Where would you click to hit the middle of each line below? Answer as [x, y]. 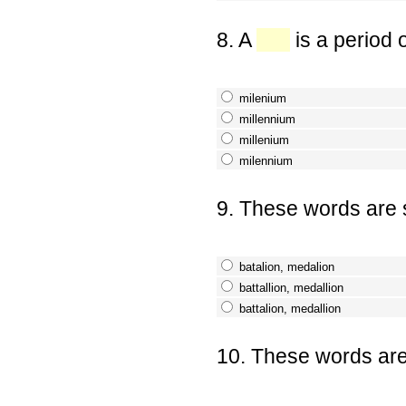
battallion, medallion [291, 287]
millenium [264, 140]
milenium [262, 98]
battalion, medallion [290, 308]
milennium [266, 160]
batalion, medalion [286, 266]
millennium [267, 119]
